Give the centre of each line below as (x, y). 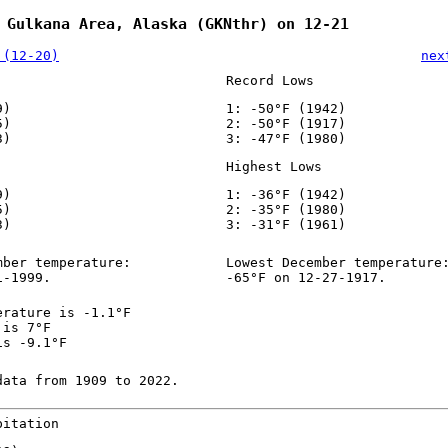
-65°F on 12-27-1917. (305, 278)
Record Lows (269, 81)
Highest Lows (273, 167)
